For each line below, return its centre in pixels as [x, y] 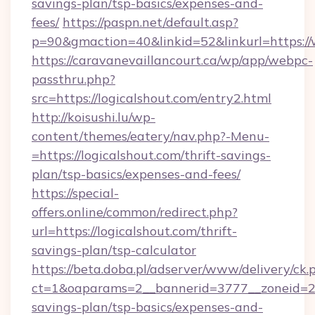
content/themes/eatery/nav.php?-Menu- [150, 136]
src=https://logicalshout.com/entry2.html [152, 98]
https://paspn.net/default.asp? [150, 22]
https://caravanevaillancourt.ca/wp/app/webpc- [172, 60]
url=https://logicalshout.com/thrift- [134, 231]
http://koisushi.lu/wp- [94, 117]
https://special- [75, 193]
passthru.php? [73, 79]
